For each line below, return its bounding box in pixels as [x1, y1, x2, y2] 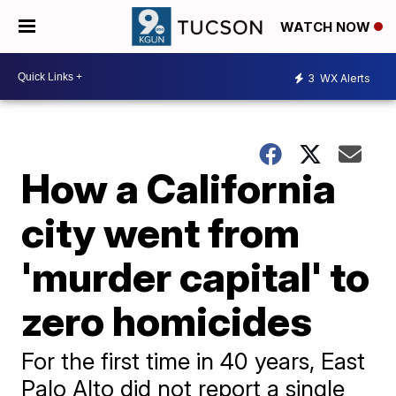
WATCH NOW [280, 19, 374, 36]
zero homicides [21, 296, 313, 346]
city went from [21, 208, 301, 257]
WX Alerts [317, 71, 370, 85]
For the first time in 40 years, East [21, 347, 366, 375]
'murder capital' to [21, 252, 370, 301]
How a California [21, 164, 337, 213]
